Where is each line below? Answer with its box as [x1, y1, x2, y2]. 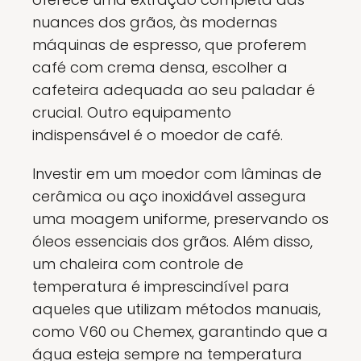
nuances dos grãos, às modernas [32, 12, 277, 33]
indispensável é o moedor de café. [32, 125, 283, 146]
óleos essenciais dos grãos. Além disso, [32, 231, 313, 252]
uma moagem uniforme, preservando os [32, 209, 329, 230]
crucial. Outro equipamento [32, 102, 231, 123]
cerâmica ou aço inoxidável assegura [32, 186, 306, 207]
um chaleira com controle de [32, 254, 243, 275]
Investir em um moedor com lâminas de [32, 164, 322, 185]
